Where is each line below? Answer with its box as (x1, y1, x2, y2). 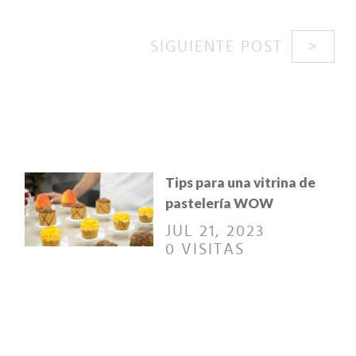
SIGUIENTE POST (150, 38, 283, 55)
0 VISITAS (165, 242, 246, 258)
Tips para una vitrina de (165, 174, 316, 192)
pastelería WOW (165, 195, 274, 212)
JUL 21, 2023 (165, 223, 265, 240)
